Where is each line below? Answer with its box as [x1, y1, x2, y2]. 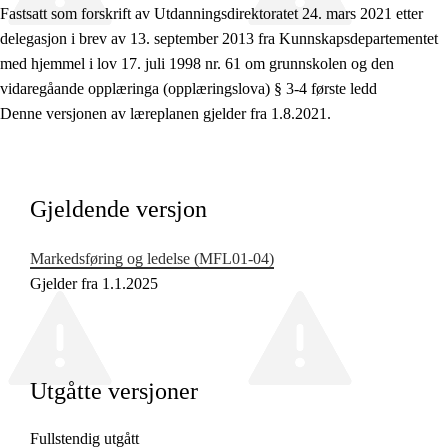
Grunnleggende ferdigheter [41, 215, 211, 233]
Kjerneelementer [41, 139, 145, 157]
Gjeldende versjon [30, 196, 207, 223]
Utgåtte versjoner [30, 378, 198, 405]
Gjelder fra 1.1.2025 [30, 275, 158, 293]
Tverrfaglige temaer [41, 177, 165, 195]
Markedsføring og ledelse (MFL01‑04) [30, 250, 274, 268]
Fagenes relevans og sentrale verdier [41, 101, 269, 119]
